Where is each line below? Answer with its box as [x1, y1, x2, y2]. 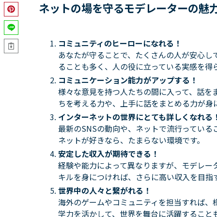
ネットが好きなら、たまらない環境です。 [58, 134, 204, 146]
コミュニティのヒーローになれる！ [58, 37, 182, 49]
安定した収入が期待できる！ [58, 147, 159, 159]
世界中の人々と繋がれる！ [58, 184, 151, 196]
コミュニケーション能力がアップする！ [58, 74, 198, 86]
